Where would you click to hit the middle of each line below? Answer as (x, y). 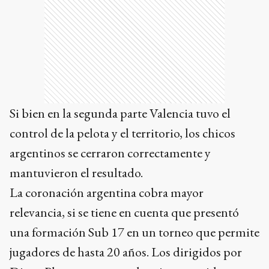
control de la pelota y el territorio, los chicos (122, 133)
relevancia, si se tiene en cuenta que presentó (124, 212)
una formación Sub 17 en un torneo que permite (134, 232)
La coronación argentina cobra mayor (107, 192)
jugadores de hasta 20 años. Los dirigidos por (126, 252)
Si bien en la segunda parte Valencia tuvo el (120, 113)
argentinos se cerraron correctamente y (110, 153)
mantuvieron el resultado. (76, 173)
